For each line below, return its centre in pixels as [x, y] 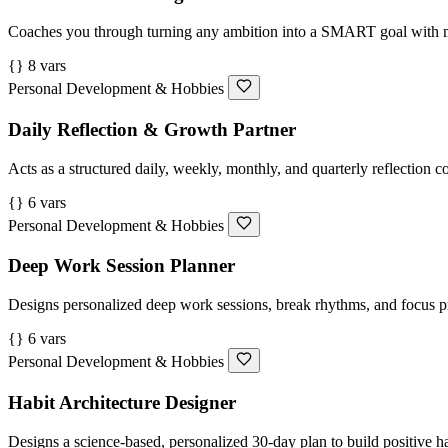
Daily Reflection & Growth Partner [152, 130]
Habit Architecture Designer [122, 402]
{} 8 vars [37, 66]
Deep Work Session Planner [121, 266]
